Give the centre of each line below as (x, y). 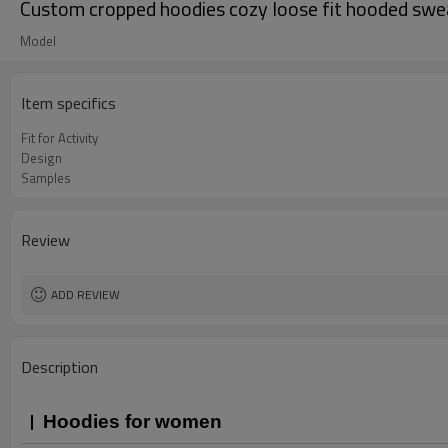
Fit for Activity (59, 138)
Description (59, 367)
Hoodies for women (132, 421)
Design (41, 158)
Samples (46, 178)
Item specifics (68, 103)
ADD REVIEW (85, 294)
